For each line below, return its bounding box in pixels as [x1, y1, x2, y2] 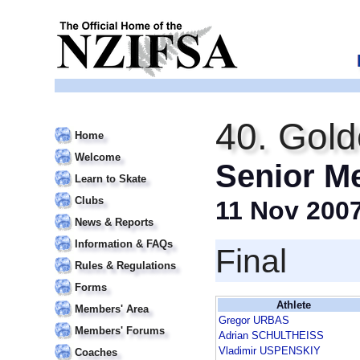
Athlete [276, 299, 311, 312]
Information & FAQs [75, 238, 173, 250]
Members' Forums [75, 325, 165, 337]
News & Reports [75, 216, 153, 228]
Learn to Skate [75, 173, 146, 185]
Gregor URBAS [219, 314, 289, 327]
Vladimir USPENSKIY [219, 345, 321, 358]
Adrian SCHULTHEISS [219, 329, 324, 342]
